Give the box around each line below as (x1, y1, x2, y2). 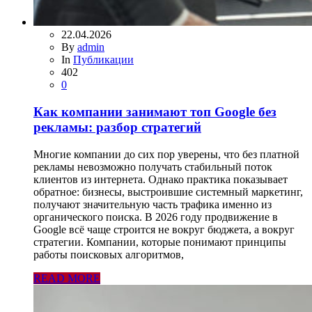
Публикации (73, 54, 134, 66)
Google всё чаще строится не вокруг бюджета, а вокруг (33, 223, 295, 235)
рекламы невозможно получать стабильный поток (33, 160, 272, 173)
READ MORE (33, 272, 100, 284)
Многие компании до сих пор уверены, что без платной (33, 148, 299, 160)
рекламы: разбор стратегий (33, 119, 201, 134)
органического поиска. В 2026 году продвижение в (33, 210, 278, 223)
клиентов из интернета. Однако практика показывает (33, 173, 288, 185)
